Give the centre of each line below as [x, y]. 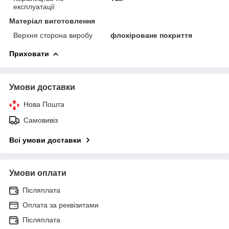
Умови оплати [38, 173]
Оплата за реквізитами [61, 205]
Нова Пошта [44, 104]
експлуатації [34, 6]
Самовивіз [41, 120]
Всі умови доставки [45, 140]
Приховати [29, 53]
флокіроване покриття [152, 35]
